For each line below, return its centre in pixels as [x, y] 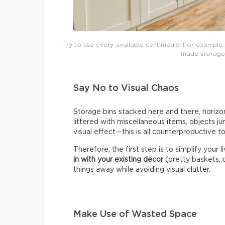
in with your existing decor [118, 160]
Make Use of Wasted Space [135, 215]
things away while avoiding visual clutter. [142, 170]
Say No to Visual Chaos [127, 89]
